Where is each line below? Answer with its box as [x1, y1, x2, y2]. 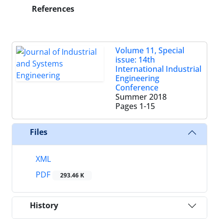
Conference [115, 82, 158, 93]
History [30, 200, 58, 211]
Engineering [115, 72, 159, 84]
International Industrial [115, 63, 201, 74]
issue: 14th [115, 54, 155, 65]
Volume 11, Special [115, 44, 184, 56]
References [30, 3, 74, 14]
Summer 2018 [115, 91, 167, 102]
